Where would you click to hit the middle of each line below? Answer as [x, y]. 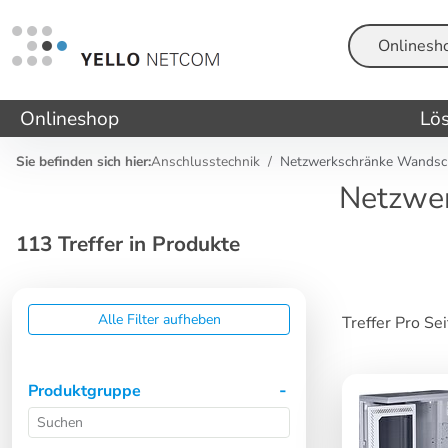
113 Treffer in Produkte [128, 243]
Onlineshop [69, 118]
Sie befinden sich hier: [83, 162]
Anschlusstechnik [205, 162]
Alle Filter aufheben [159, 319]
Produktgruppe [84, 390]
